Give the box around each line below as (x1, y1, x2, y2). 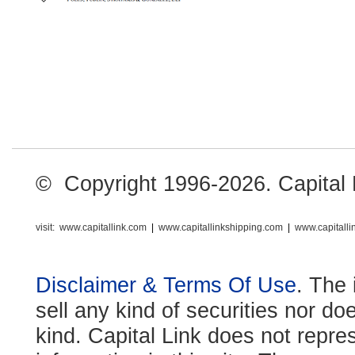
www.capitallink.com (59, 222, 147, 233)
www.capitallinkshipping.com (158, 222, 283, 233)
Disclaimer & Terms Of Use (36, 273, 296, 297)
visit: (36, 222, 55, 233)
